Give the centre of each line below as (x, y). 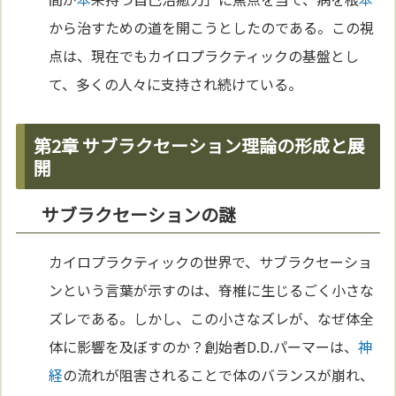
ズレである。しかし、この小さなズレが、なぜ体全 (212, 318)
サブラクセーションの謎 (139, 214)
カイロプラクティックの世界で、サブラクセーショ (211, 261)
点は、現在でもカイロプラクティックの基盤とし (204, 56)
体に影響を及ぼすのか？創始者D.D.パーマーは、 (204, 346)
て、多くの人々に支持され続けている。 (176, 84)
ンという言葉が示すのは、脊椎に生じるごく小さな (212, 289)
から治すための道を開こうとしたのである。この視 (212, 28)
